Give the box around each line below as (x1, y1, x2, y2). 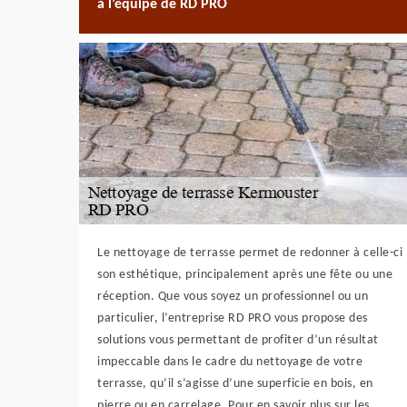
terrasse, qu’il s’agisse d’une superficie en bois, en (97, 377, 373, 391)
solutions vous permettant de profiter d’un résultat (97, 333, 379, 347)
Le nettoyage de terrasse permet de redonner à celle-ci (97, 246, 402, 260)
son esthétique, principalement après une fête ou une (97, 268, 392, 282)
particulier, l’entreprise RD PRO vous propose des (97, 312, 368, 325)
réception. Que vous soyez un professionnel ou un (97, 290, 368, 303)
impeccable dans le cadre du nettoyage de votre (97, 355, 362, 369)
